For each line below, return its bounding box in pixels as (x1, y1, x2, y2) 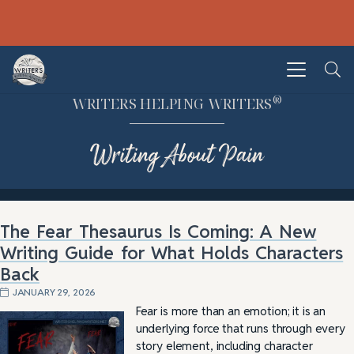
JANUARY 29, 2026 (12, 285, 96, 298)
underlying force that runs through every (135, 320, 345, 336)
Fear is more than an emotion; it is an (135, 303, 326, 318)
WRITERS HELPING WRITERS (71, 94, 273, 113)
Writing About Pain (90, 136, 264, 175)
